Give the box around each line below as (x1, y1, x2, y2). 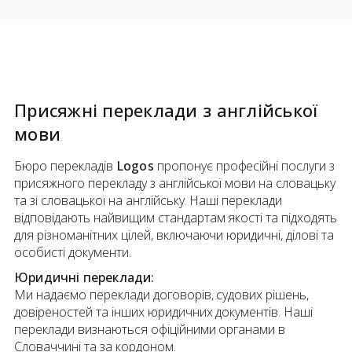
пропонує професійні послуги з (153, 157, 335, 175)
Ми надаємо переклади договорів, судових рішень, (14, 286, 310, 304)
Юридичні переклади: (14, 269, 155, 287)
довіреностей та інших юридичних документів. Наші (14, 303, 313, 321)
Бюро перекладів (14, 157, 116, 175)
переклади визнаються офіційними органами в (14, 321, 286, 339)
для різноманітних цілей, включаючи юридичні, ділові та (14, 226, 335, 244)
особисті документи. (14, 244, 131, 262)
